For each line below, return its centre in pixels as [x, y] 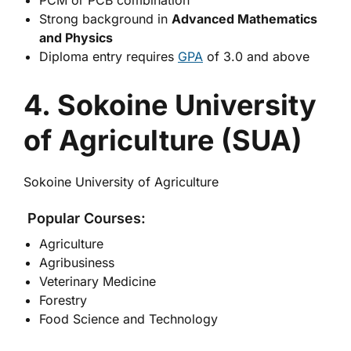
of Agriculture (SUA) [163, 140]
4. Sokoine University [170, 105]
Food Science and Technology [128, 319]
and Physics [76, 38]
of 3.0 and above [256, 56]
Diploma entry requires [109, 56]
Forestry [63, 300]
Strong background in [105, 19]
